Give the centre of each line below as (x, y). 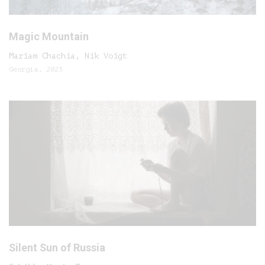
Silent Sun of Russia (57, 248)
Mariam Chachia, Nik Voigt (68, 56)
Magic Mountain (49, 36)
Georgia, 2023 (36, 69)
